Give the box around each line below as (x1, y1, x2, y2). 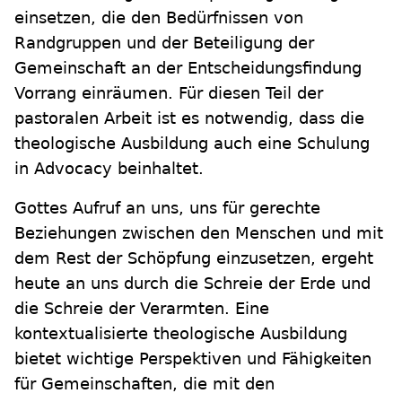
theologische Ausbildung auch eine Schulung (14, 134, 370, 153)
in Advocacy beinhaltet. (14, 159, 204, 179)
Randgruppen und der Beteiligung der (14, 33, 314, 53)
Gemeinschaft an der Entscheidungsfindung (14, 58, 362, 78)
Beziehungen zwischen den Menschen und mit (14, 223, 383, 243)
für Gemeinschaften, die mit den (14, 374, 275, 394)
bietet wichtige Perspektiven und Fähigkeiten (14, 349, 371, 369)
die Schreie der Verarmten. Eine (14, 299, 269, 319)
